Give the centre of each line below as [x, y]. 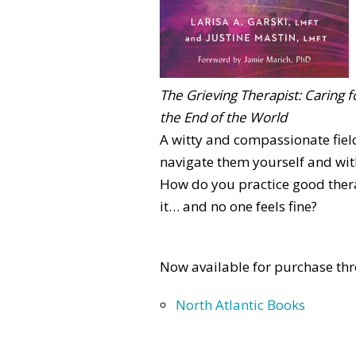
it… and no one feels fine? [238, 207]
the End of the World [223, 118]
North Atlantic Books [240, 305]
